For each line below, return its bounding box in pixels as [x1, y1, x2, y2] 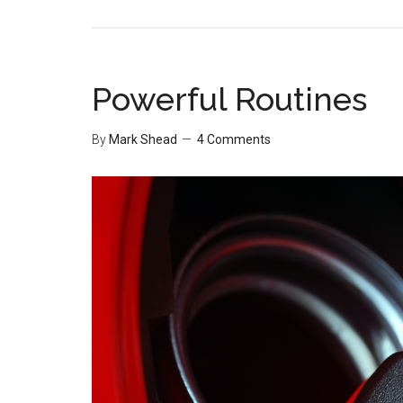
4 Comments [197, 132, 271, 147]
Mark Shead [109, 132, 177, 147]
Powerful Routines [92, 80, 367, 118]
